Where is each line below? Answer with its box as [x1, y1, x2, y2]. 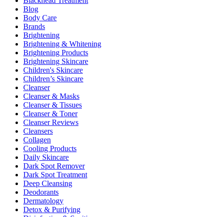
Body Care [23, 13, 57, 22]
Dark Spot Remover [23, 161, 85, 170]
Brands [23, 22, 45, 31]
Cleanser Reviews [23, 118, 78, 126]
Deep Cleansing [23, 179, 72, 187]
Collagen [23, 135, 51, 144]
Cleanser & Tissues [23, 100, 82, 109]
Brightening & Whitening [23, 39, 101, 48]
